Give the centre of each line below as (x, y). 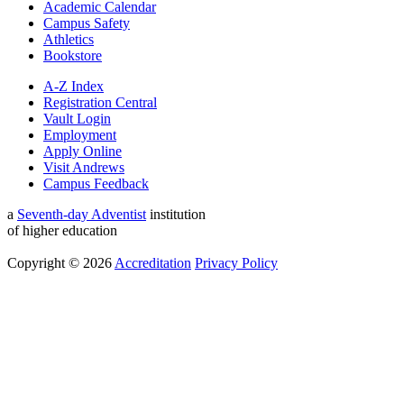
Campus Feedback (96, 183)
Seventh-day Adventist (82, 214)
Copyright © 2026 (60, 262)
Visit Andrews (84, 167)
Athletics (69, 39)
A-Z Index (73, 86)
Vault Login (77, 118)
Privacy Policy (236, 262)
